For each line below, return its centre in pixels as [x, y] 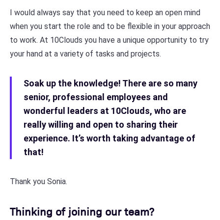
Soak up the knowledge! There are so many [110, 83]
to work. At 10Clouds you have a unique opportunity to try [109, 40]
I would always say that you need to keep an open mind [105, 13]
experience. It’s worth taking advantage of [110, 138]
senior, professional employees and [96, 97]
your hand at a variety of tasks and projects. [85, 54]
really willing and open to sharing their [101, 124]
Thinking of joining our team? [82, 211]
